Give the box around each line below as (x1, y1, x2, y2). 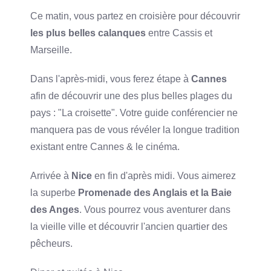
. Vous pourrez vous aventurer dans (79, 204, 231, 215)
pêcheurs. (30, 238, 73, 249)
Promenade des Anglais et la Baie (78, 187, 232, 198)
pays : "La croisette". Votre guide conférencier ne (30, 107, 238, 118)
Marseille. (30, 44, 73, 55)
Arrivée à (30, 170, 72, 181)
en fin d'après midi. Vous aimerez (92, 170, 237, 181)
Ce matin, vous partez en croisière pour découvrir (30, 10, 241, 21)
